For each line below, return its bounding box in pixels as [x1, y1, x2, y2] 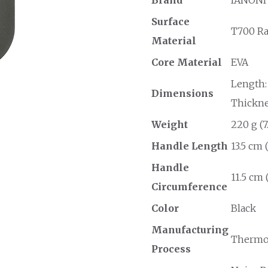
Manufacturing [151, 223, 229, 236]
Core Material [151, 56, 222, 68]
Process [151, 242, 191, 255]
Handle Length [151, 139, 228, 152]
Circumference [151, 180, 227, 193]
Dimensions [151, 87, 214, 99]
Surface [151, 15, 190, 28]
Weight [151, 118, 188, 130]
